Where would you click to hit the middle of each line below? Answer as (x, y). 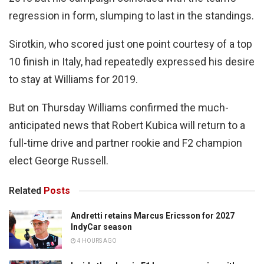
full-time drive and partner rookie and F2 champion (126, 143)
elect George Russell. (59, 161)
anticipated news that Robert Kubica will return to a (127, 126)
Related (25, 191)
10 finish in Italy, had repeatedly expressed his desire (132, 62)
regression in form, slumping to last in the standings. (131, 16)
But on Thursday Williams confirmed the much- (119, 108)
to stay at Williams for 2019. (73, 80)
